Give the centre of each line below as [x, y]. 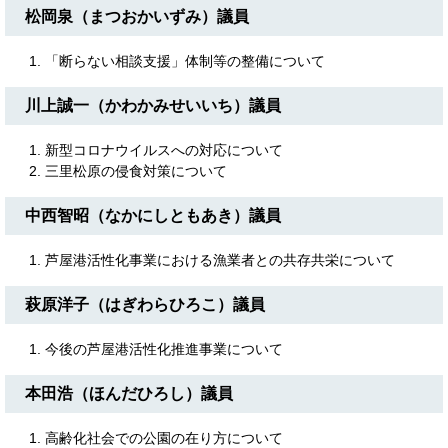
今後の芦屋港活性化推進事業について [164, 348]
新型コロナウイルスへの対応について [164, 149]
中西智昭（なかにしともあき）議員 [153, 215]
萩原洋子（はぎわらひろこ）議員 [145, 304]
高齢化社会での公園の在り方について [164, 437]
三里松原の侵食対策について [136, 170]
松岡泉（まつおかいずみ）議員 [137, 16]
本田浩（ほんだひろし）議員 [129, 393]
